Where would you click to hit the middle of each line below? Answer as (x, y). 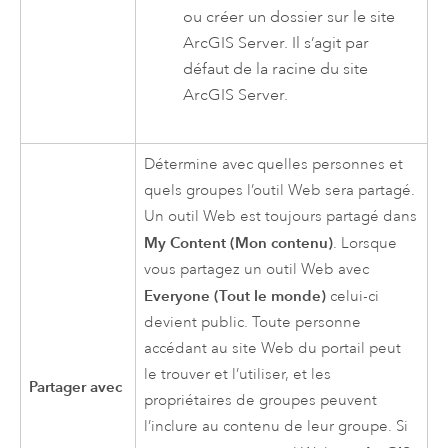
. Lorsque (365, 244)
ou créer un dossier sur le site (289, 17)
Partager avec (76, 387)
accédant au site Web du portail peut (273, 349)
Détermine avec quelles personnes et (274, 165)
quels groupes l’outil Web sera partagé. (280, 191)
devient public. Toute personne (253, 323)
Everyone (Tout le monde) (235, 296)
